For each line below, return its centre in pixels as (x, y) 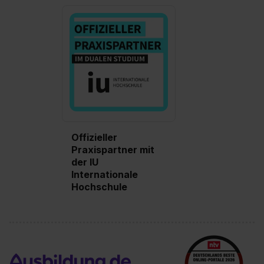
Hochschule (99, 187)
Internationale (104, 175)
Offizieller (94, 138)
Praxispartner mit (113, 150)
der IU (85, 162)
